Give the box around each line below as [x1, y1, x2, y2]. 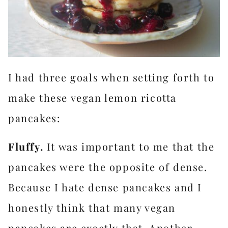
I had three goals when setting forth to [8, 70, 215, 84]
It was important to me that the [43, 139, 215, 153]
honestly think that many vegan [8, 201, 176, 214]
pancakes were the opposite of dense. [8, 160, 208, 174]
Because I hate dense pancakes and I [8, 180, 203, 194]
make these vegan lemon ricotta [8, 91, 177, 104]
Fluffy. [8, 139, 44, 153]
